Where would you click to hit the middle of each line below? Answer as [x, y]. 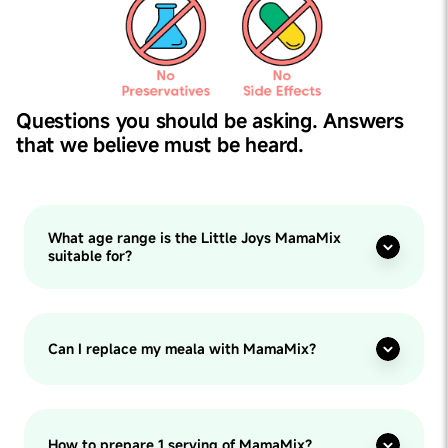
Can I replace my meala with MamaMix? [182, 349]
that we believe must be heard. [160, 145]
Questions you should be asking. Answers [210, 121]
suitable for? [90, 256]
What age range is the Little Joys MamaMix [194, 238]
